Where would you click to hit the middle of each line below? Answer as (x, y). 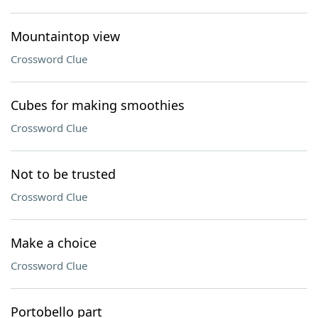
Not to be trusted (63, 174)
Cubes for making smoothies (98, 105)
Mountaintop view (65, 36)
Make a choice (54, 243)
